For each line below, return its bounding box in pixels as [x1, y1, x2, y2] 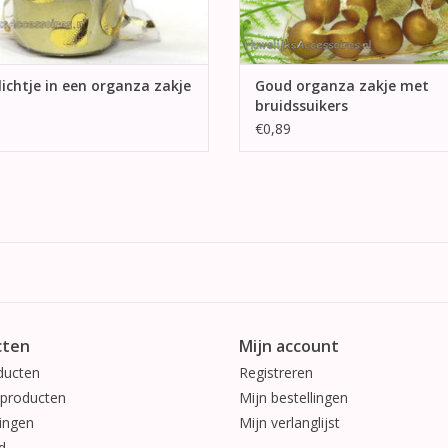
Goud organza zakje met [255, 76, 429, 96]
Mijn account [239, 335, 339, 358]
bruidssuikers [255, 96, 348, 116]
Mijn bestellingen [239, 388, 348, 408]
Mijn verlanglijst [239, 413, 340, 433]
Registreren [239, 363, 313, 383]
